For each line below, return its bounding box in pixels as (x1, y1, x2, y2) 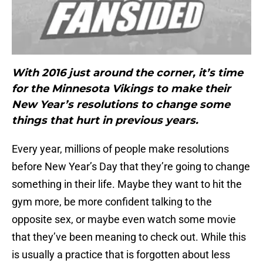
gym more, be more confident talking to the (12, 195, 212, 208)
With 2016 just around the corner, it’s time (12, 66, 243, 80)
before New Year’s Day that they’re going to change (12, 160, 250, 173)
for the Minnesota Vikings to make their (12, 82, 231, 96)
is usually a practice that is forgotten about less (12, 248, 230, 261)
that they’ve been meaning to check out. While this (12, 231, 246, 244)
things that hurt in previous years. (12, 114, 198, 127)
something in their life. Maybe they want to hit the (12, 178, 242, 191)
